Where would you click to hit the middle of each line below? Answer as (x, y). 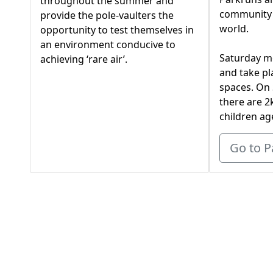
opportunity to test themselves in (117, 30)
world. (234, 29)
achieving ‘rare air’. (84, 59)
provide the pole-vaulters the (107, 15)
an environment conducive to (108, 44)
